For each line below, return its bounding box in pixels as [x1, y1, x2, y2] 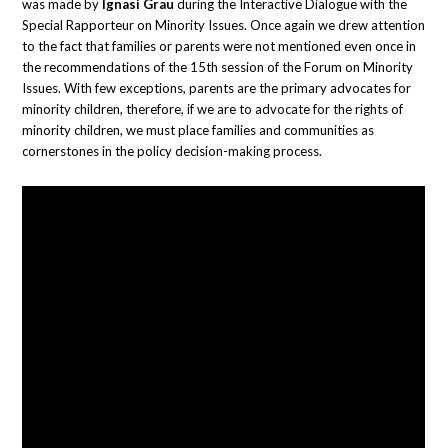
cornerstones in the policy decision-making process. [22, 143, 323, 160]
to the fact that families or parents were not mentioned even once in [22, 38, 417, 55]
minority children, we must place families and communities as [22, 122, 375, 139]
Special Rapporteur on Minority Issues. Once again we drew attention [22, 17, 426, 34]
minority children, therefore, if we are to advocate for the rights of [22, 101, 404, 118]
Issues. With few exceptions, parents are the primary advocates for [22, 80, 412, 97]
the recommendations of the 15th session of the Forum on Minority [22, 59, 414, 76]
